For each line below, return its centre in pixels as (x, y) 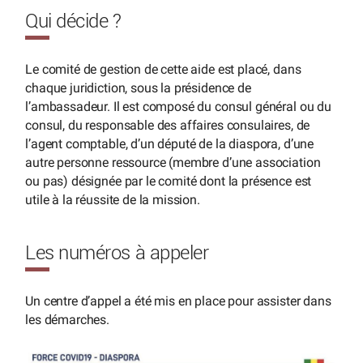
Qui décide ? (73, 21)
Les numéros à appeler (117, 253)
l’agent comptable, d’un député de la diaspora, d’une (170, 143)
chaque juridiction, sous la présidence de (138, 88)
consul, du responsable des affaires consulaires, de (168, 125)
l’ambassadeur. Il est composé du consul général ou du (178, 106)
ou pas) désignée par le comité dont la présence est (169, 181)
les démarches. (68, 319)
